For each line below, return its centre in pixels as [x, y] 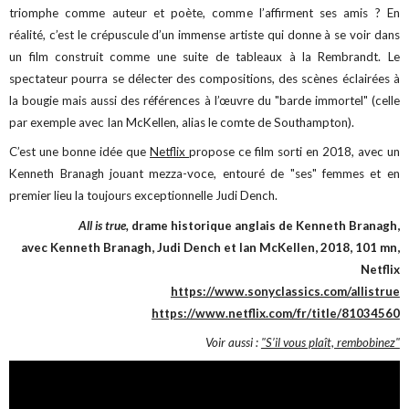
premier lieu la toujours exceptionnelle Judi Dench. [145, 196]
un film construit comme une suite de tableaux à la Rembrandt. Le [204, 57]
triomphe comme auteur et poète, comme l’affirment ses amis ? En [204, 13]
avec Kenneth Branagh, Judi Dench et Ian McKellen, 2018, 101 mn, [210, 247]
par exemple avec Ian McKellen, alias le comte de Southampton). [182, 123]
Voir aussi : [233, 342]
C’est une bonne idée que [80, 152]
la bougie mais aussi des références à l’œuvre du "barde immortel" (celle [204, 101]
